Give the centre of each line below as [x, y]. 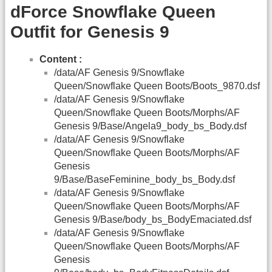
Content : [61, 59]
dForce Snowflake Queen [113, 12]
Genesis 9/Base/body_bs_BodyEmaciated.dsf [153, 220]
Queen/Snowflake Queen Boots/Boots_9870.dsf [157, 86]
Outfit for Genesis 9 [90, 32]
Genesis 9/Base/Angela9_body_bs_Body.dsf [150, 126]
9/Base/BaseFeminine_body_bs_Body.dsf [144, 180]
